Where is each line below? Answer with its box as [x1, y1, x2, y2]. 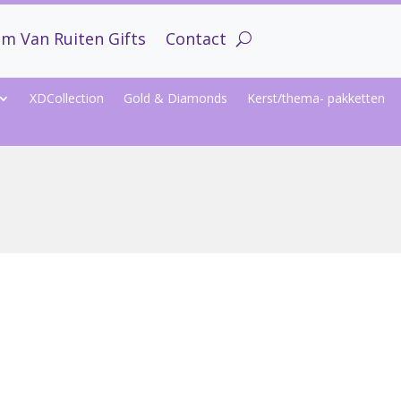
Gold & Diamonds [124, 90, 228, 107]
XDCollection [30, 90, 105, 107]
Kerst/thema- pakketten [247, 90, 386, 107]
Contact [165, 28, 226, 49]
